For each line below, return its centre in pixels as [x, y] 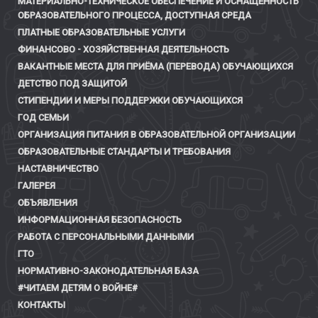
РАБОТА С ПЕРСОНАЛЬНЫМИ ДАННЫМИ [106, 237]
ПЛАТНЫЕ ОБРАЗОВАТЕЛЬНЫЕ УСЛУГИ [102, 33]
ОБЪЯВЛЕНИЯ [48, 203]
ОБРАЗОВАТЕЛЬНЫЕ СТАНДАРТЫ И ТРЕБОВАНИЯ [124, 152]
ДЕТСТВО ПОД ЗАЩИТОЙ [72, 84]
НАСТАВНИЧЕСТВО [58, 169]
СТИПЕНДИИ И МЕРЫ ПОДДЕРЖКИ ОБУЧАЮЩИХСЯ [130, 101]
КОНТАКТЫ [42, 305]
